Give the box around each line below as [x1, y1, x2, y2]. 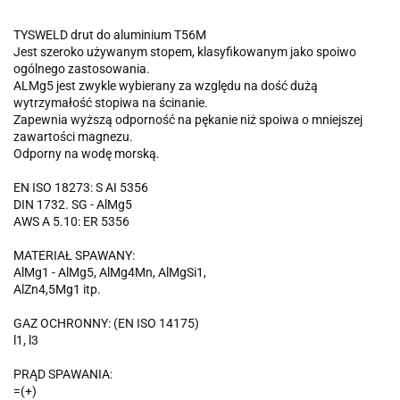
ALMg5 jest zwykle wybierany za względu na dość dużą [13, 78, 318, 93]
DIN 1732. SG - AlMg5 [13, 196, 132, 212]
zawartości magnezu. [13, 129, 133, 144]
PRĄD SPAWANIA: [13, 366, 112, 381]
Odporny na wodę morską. [13, 146, 160, 161]
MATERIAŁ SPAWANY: [13, 247, 135, 262]
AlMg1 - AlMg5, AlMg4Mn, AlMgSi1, [13, 264, 206, 279]
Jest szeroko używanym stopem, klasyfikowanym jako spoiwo [13, 44, 356, 59]
